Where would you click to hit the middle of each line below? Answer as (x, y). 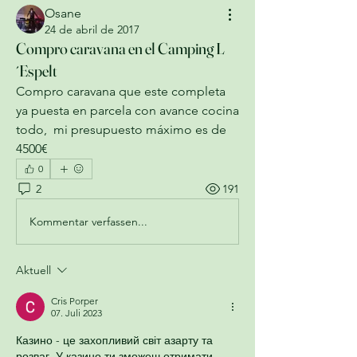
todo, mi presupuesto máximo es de (121, 129)
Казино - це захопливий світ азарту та (114, 340)
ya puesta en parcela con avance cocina (127, 110)
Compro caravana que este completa (121, 91)
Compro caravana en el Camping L (120, 48)
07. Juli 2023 (76, 313)
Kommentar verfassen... (88, 221)
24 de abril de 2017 (92, 29)
